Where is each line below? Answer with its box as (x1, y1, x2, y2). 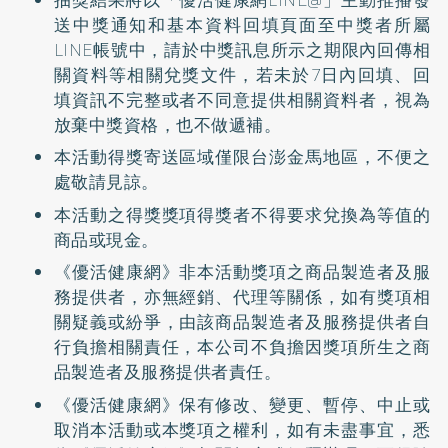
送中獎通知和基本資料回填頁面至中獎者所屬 (53, 11, 431, 38)
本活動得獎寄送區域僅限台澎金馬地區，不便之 (53, 144, 431, 171)
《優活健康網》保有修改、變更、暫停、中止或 (53, 391, 431, 418)
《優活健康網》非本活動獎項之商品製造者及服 (53, 259, 431, 286)
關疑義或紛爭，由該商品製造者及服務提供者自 (53, 309, 431, 336)
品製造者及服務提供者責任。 (53, 359, 282, 386)
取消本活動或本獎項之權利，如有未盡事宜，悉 (53, 416, 431, 443)
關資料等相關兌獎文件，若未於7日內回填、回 (53, 61, 431, 88)
